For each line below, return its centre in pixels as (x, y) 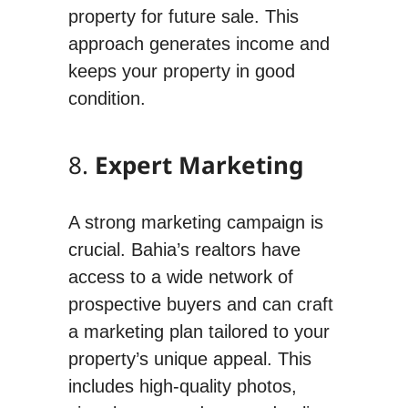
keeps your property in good (181, 71)
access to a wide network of (180, 276)
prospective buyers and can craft (200, 304)
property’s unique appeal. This (189, 358)
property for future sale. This (183, 16)
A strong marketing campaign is (195, 222)
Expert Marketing (199, 164)
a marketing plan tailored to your (199, 331)
